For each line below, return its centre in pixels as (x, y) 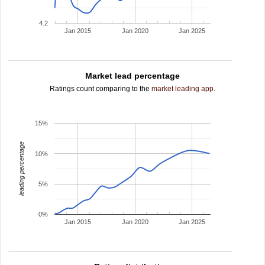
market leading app (182, 89)
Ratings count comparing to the (101, 89)
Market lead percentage (132, 76)
